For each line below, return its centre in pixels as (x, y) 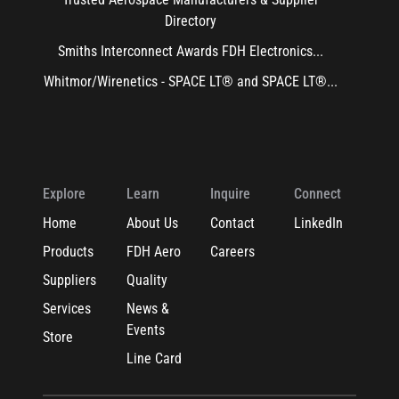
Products (68, 252)
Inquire (230, 194)
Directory (190, 21)
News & (147, 309)
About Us (152, 223)
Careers (232, 252)
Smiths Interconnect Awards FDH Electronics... (190, 51)
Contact (232, 223)
